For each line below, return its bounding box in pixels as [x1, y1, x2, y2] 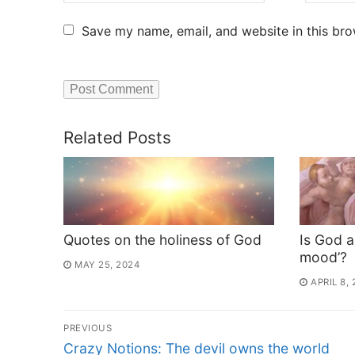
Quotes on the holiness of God [63, 231, 261, 248]
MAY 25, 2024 [74, 259, 139, 271]
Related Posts [63, 127, 171, 147]
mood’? [300, 248, 348, 265]
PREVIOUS [63, 322, 112, 334]
